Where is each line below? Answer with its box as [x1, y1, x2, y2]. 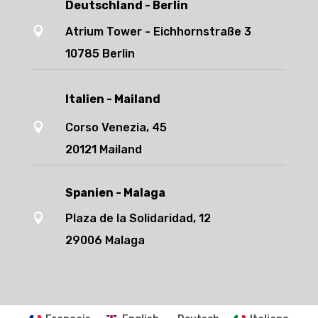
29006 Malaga [65, 233, 145, 247]
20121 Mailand [65, 142, 142, 156]
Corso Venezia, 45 [65, 120, 167, 134]
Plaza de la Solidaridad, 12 [65, 211, 211, 225]
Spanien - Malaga [65, 185, 165, 199]
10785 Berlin [65, 46, 135, 60]
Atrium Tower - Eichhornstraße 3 [65, 24, 251, 38]
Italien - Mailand [65, 92, 160, 106]
